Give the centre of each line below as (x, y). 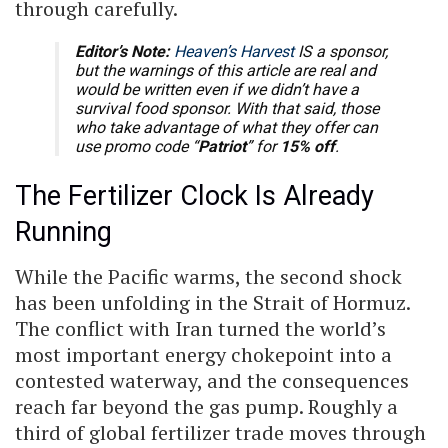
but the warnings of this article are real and (225, 70)
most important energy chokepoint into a (203, 355)
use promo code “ (136, 146)
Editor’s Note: (122, 51)
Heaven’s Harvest (234, 51)
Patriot (222, 146)
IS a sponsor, (341, 51)
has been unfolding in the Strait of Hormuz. (212, 303)
